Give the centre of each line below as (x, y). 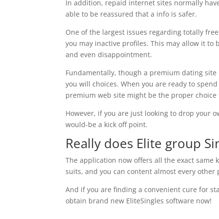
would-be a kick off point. (107, 124)
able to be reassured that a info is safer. (131, 14)
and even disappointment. (109, 55)
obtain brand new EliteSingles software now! (139, 201)
